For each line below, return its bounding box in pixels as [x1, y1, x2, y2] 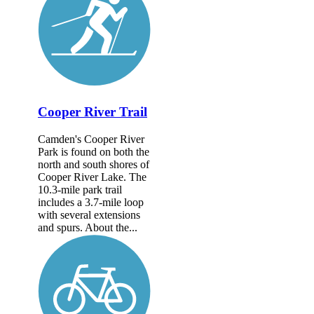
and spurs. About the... [38, 221, 137, 233]
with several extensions [38, 208, 140, 221]
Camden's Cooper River [38, 132, 144, 145]
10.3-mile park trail [38, 183, 122, 196]
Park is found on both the [38, 145, 149, 158]
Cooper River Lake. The [38, 170, 146, 183]
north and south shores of [38, 158, 149, 170]
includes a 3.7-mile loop [38, 196, 144, 208]
